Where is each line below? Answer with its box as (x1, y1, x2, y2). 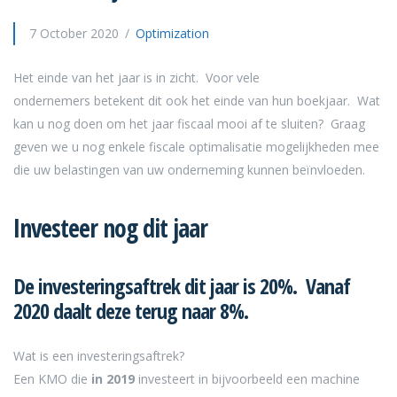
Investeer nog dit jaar (13, 210, 207, 245)
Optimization (136, 24, 209, 42)
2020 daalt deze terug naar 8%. (13, 295, 248, 325)
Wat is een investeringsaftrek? (13, 346, 184, 364)
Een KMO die (13, 370, 91, 387)
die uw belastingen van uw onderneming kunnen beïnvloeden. (13, 160, 365, 178)
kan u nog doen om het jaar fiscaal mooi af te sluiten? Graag (13, 114, 365, 132)
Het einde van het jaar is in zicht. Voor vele (13, 68, 260, 86)
